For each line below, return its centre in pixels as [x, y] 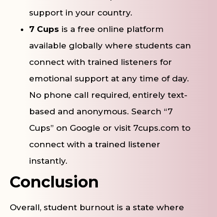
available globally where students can [110, 46]
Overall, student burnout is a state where [97, 208]
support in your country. [81, 13]
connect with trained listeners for [101, 62]
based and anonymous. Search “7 [101, 112]
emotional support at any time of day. [109, 79]
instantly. [48, 161]
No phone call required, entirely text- [108, 95]
